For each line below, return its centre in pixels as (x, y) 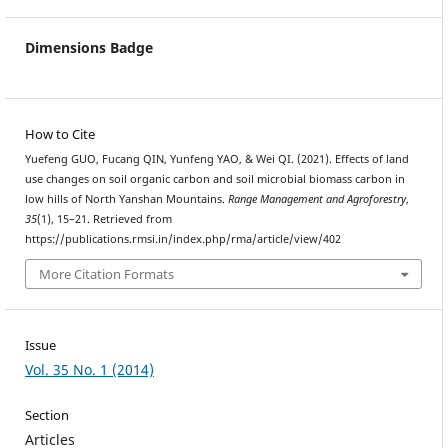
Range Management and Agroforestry (316, 198)
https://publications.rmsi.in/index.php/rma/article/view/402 (182, 238)
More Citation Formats (106, 274)
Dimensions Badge (88, 47)
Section (46, 415)
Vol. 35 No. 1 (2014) (89, 370)
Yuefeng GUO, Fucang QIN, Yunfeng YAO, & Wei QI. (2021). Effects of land (216, 158)
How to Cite (59, 133)
